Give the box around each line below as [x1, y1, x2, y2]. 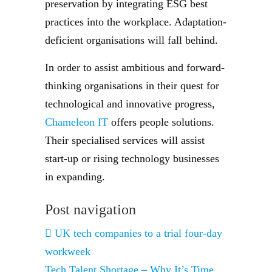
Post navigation [45, 202, 136, 217]
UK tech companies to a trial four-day [52, 227, 222, 239]
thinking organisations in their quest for [45, 80, 219, 92]
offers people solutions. [108, 116, 214, 128]
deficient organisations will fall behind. [45, 34, 218, 46]
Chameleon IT [45, 116, 108, 128]
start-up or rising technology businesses [45, 152, 219, 165]
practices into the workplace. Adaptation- [45, 16, 226, 28]
